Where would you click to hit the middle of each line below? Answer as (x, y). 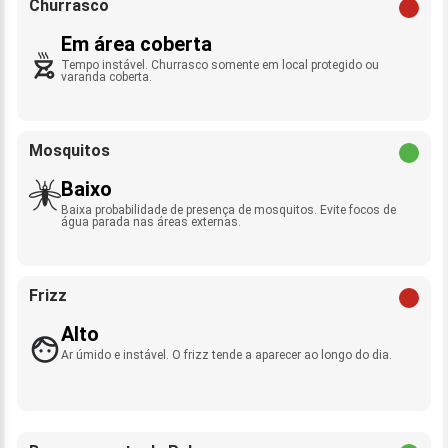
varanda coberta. (106, 77)
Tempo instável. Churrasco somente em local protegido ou (220, 65)
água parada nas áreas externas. (151, 222)
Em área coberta (136, 44)
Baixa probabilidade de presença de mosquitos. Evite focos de (228, 210)
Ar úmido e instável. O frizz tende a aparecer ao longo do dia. (226, 355)
